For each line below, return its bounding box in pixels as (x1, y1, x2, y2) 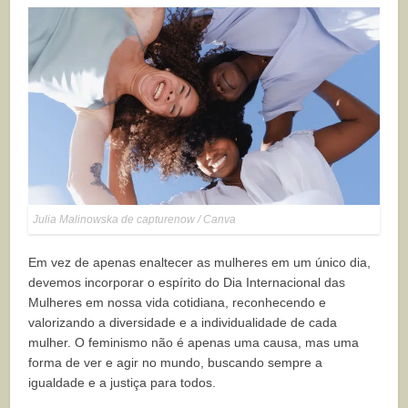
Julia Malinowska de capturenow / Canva (33, 213, 237, 227)
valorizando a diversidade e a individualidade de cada (28, 315, 338, 331)
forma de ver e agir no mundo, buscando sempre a (28, 355, 323, 371)
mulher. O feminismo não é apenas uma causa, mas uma (28, 335, 360, 351)
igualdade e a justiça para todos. (28, 375, 217, 391)
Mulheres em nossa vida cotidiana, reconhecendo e (28, 295, 327, 311)
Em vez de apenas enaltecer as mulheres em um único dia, (28, 255, 372, 270)
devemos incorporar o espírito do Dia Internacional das (28, 275, 346, 291)
